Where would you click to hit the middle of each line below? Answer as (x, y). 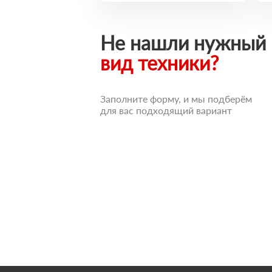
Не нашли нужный (183, 43)
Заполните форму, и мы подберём (176, 99)
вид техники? (159, 63)
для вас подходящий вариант (166, 110)
